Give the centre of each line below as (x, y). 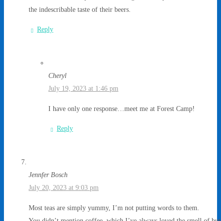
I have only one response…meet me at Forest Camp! (122, 108)
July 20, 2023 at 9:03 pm (64, 188)
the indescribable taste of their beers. (80, 9)
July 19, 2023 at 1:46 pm (83, 89)
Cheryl (57, 76)
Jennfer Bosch (48, 175)
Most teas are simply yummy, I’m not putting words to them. (114, 207)
